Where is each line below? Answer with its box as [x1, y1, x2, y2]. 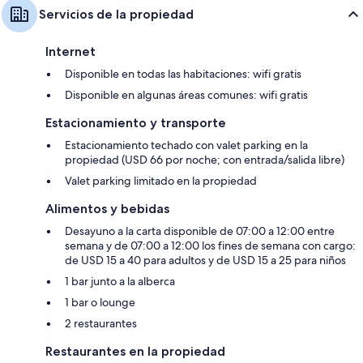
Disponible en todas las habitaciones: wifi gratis [65, 66, 301, 82]
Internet [45, 44, 96, 60]
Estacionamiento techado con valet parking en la [65, 138, 308, 153]
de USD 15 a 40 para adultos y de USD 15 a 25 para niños [65, 253, 346, 268]
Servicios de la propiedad [39, 6, 194, 23]
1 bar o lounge [65, 295, 135, 310]
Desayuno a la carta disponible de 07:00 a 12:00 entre [65, 224, 335, 239]
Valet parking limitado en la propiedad [65, 173, 257, 189]
